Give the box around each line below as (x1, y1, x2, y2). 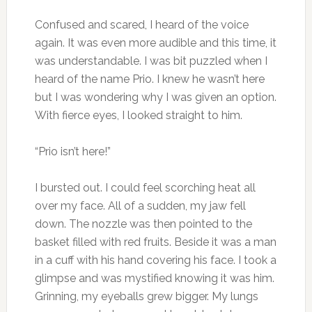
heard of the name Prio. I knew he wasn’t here (34, 72, 265, 86)
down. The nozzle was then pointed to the (34, 217, 252, 231)
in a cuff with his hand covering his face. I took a (34, 253, 276, 267)
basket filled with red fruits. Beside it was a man (34, 235, 276, 249)
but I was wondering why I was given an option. (34, 90, 276, 104)
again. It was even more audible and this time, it (34, 36, 276, 49)
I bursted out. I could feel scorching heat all (34, 180, 256, 194)
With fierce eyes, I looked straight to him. (34, 108, 242, 122)
